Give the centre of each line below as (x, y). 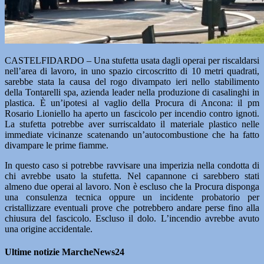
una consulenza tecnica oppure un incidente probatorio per (132, 197)
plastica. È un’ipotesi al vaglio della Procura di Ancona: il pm (132, 103)
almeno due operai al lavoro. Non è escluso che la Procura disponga (132, 187)
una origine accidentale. (49, 229)
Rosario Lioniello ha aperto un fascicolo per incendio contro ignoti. (132, 113)
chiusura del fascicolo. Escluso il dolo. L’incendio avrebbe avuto (132, 218)
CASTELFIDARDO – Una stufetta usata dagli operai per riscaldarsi (132, 60)
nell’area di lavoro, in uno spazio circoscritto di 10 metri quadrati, (132, 71)
